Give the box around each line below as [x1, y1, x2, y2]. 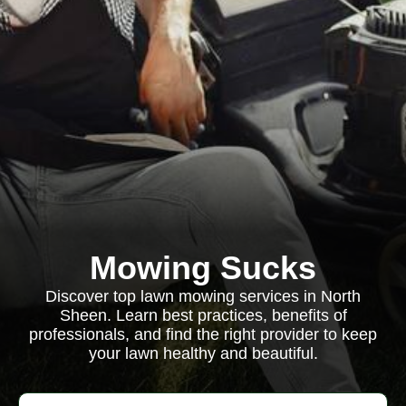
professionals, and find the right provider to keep [29, 325, 377, 343]
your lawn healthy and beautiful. [88, 344, 318, 362]
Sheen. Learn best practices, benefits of [59, 306, 347, 324]
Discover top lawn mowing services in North [45, 287, 361, 305]
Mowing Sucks [90, 249, 316, 286]
